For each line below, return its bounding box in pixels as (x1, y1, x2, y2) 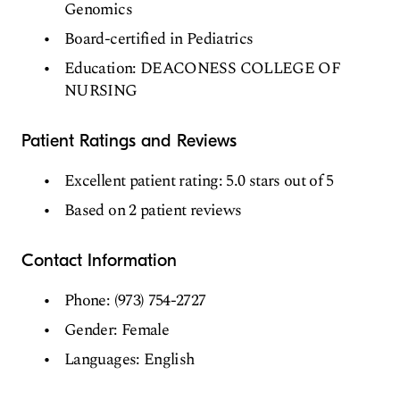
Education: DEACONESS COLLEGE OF (64, 56, 341, 80)
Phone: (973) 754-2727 (64, 288, 206, 312)
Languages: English (64, 347, 195, 371)
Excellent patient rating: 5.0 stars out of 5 (64, 169, 334, 193)
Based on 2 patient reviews (64, 198, 242, 222)
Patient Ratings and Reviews (21, 130, 237, 151)
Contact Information (21, 250, 177, 271)
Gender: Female (64, 318, 170, 342)
